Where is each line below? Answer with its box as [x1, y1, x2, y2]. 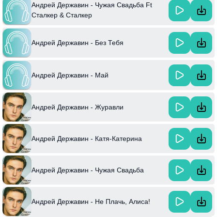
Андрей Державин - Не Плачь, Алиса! [31, 197, 150, 205]
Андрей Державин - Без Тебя [31, 38, 124, 46]
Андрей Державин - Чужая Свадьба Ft [31, 1, 152, 9]
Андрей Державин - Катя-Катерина [31, 134, 142, 142]
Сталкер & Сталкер [31, 11, 92, 19]
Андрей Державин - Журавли [31, 103, 124, 111]
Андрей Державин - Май [31, 71, 108, 79]
